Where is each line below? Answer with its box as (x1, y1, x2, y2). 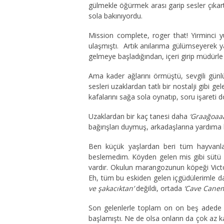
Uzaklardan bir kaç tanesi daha (88, 111, 190, 121)
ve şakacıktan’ (88, 183, 136, 193)
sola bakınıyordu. (88, 11, 142, 20)
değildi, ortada (136, 183, 182, 193)
